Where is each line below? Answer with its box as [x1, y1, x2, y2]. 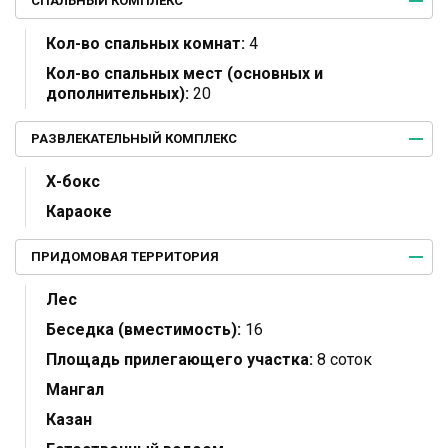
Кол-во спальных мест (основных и [46, 63, 323, 83]
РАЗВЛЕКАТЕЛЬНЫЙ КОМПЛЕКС [31, 130, 237, 146]
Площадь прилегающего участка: [46, 349, 313, 369]
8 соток [313, 349, 372, 369]
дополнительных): [46, 83, 189, 103]
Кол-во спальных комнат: [46, 33, 245, 53]
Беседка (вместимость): [46, 319, 241, 339]
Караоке [46, 201, 112, 221]
